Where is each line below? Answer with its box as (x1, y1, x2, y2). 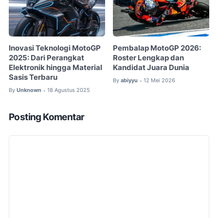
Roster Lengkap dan (113, 54, 184, 63)
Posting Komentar (9, 111, 85, 123)
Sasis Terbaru (9, 73, 57, 82)
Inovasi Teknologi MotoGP (9, 44, 101, 53)
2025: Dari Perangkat (9, 54, 84, 63)
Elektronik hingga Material (9, 63, 102, 73)
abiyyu (121, 77, 138, 84)
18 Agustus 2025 (47, 87, 90, 94)
